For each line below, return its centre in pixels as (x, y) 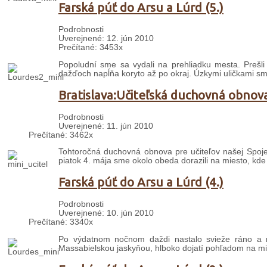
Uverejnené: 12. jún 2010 (106, 39)
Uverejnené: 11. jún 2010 (106, 126)
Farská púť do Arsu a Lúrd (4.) (141, 182)
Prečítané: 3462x (61, 135)
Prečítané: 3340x (61, 222)
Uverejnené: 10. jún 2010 (106, 213)
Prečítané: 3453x (91, 48)
